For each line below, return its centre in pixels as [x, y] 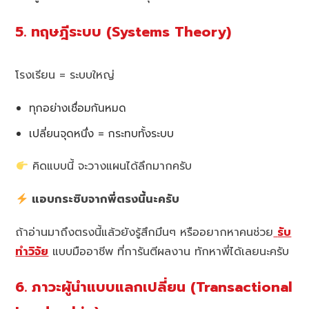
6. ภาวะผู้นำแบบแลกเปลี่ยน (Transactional [154, 288]
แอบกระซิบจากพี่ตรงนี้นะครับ [103, 200]
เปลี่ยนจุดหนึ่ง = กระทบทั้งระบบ [102, 134]
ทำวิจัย [32, 252]
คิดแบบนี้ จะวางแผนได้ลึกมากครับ [110, 167]
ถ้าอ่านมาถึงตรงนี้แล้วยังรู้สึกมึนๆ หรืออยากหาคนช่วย [144, 233]
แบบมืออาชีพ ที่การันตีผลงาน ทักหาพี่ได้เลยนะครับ [169, 252]
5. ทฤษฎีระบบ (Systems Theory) [123, 32]
